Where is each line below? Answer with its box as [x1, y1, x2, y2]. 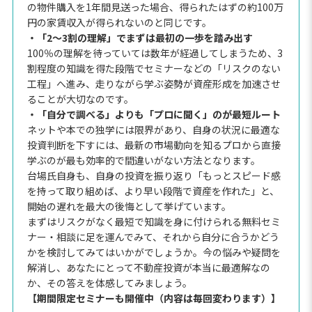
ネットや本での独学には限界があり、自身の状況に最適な [26, 122, 280, 136]
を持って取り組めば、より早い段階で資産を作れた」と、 [26, 183, 279, 198]
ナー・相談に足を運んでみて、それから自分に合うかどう [26, 229, 279, 244]
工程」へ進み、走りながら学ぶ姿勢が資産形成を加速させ [26, 76, 281, 91]
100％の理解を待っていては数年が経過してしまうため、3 [26, 45, 283, 60]
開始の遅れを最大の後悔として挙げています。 [26, 198, 231, 213]
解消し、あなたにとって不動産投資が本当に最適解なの [26, 260, 270, 274]
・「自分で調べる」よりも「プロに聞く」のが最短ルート [26, 107, 281, 121]
